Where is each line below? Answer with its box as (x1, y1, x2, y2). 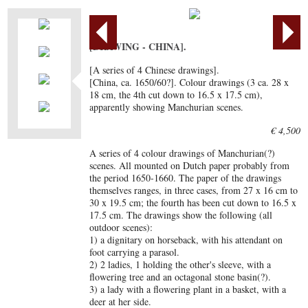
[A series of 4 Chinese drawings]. (89, 63, 220, 76)
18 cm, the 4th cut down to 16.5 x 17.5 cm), (89, 88, 263, 101)
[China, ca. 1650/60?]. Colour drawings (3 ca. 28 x (89, 76, 289, 89)
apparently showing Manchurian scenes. (89, 100, 244, 113)
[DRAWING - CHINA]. (89, 39, 187, 54)
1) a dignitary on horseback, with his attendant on (89, 233, 283, 246)
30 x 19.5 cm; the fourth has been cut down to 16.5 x (89, 196, 297, 209)
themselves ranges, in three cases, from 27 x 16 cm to (89, 184, 298, 197)
